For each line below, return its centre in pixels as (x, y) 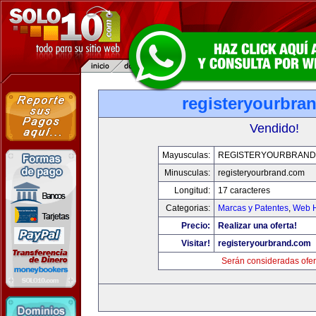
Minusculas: (187, 173)
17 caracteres (244, 190)
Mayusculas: (186, 155)
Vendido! (274, 128)
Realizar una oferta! (257, 226)
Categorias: (188, 208)
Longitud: (192, 190)
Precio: (195, 226)
